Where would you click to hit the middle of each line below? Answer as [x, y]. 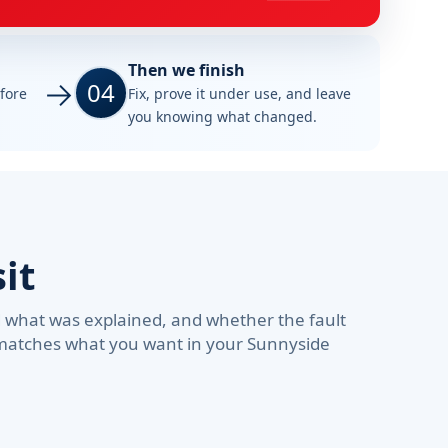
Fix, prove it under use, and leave [239, 93]
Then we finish [186, 69]
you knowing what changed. [222, 116]
